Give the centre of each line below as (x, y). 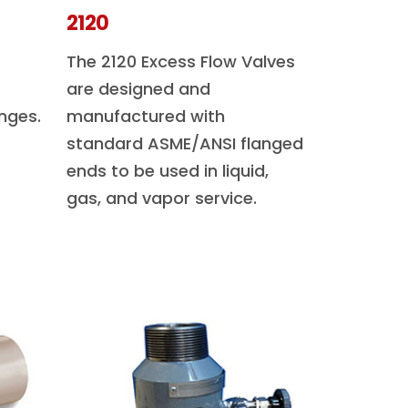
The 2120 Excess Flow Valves (181, 61)
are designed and (138, 89)
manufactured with (146, 116)
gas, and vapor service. (162, 198)
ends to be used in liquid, (168, 171)
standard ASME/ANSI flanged (185, 143)
